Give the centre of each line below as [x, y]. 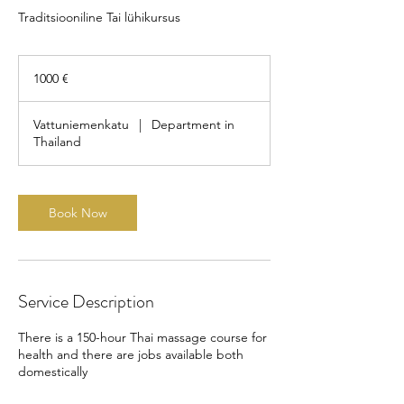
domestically [53, 371]
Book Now [78, 212]
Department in [193, 124]
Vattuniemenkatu [81, 124]
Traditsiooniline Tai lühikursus [99, 17]
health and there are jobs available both [131, 354]
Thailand [57, 141]
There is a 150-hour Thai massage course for [142, 337]
